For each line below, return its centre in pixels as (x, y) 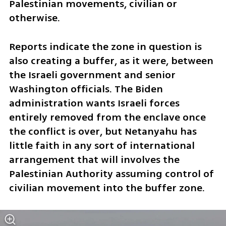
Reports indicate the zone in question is (105, 46)
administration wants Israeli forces (94, 103)
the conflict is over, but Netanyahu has (103, 131)
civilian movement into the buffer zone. (107, 188)
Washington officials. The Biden (86, 89)
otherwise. (34, 18)
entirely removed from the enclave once (107, 117)
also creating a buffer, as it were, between (111, 61)
